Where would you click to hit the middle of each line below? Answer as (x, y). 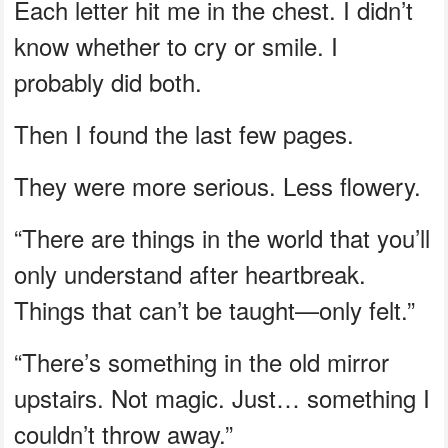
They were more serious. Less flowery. (218, 186)
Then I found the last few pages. (184, 134)
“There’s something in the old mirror (202, 362)
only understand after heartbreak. (190, 274)
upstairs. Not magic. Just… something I (222, 398)
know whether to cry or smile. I (176, 46)
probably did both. (108, 82)
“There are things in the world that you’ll (222, 238)
